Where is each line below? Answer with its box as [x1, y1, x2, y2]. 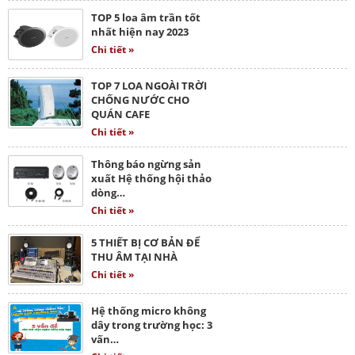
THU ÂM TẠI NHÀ [91, 249, 177, 264]
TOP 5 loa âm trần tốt [91, 10, 200, 25]
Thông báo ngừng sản [91, 156, 201, 171]
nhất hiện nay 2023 [91, 24, 189, 39]
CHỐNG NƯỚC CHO [91, 92, 189, 107]
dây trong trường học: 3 [91, 317, 212, 332]
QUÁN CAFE [91, 106, 150, 121]
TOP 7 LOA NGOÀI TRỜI [91, 78, 207, 93]
